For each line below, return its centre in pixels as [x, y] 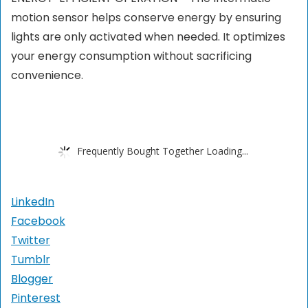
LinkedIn [33, 202]
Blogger [32, 279]
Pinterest [36, 298]
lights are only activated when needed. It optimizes [148, 37]
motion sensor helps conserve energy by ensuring [146, 18]
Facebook [38, 221]
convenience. [47, 76]
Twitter [31, 241]
